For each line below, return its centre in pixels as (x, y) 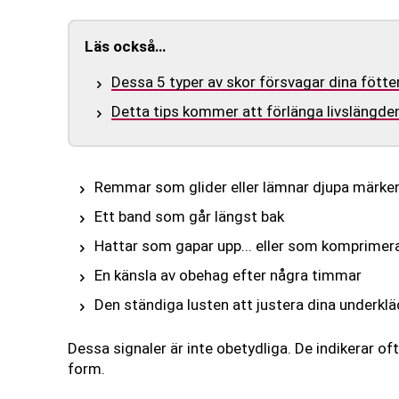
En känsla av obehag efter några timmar (228, 276)
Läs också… (125, 47)
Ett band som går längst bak (189, 217)
